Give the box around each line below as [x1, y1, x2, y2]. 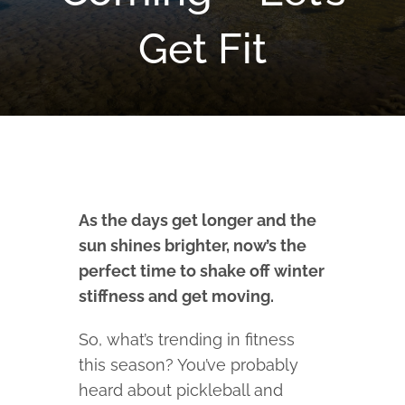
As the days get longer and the [79, 211, 317, 231]
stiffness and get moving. [79, 287, 275, 306]
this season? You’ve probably [79, 355, 299, 375]
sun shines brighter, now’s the [79, 236, 307, 256]
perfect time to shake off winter [79, 261, 325, 281]
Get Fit [137, 24, 267, 73]
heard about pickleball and [79, 381, 284, 400]
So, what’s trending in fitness [79, 330, 296, 350]
